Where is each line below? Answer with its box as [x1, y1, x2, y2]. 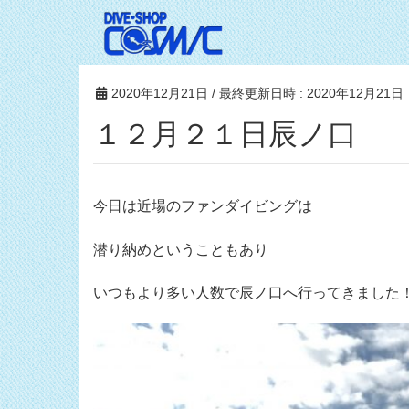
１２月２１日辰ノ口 [122, 118, 357, 152]
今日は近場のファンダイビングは [93, 198, 312, 215]
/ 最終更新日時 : [212, 85, 307, 100]
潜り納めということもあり [93, 241, 268, 257]
